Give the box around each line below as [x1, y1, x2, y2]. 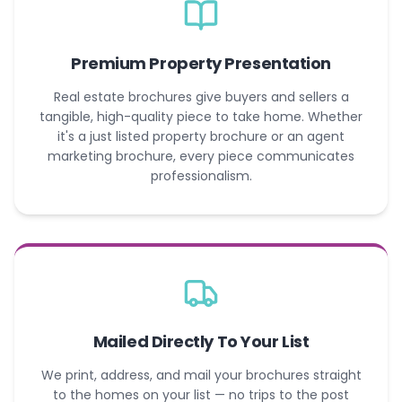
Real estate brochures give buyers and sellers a [53, 87, 349, 106]
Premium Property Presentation [71, 51, 331, 74]
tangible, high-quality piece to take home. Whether [39, 107, 363, 126]
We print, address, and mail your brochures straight [40, 365, 362, 384]
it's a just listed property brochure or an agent [57, 127, 345, 145]
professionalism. [150, 166, 252, 185]
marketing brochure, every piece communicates [48, 146, 354, 165]
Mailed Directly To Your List [92, 329, 310, 353]
